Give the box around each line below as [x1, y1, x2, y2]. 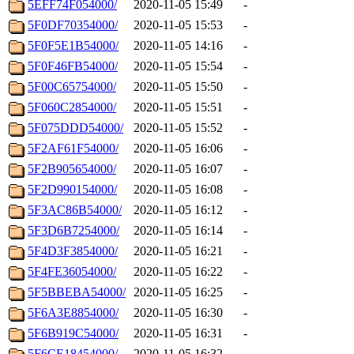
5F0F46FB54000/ [28, 59, 118, 73]
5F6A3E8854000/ [28, 306, 119, 320]
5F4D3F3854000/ [28, 244, 118, 258]
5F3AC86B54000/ [28, 203, 122, 217]
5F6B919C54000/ [28, 326, 119, 341]
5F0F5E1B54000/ [28, 39, 119, 53]
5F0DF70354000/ [28, 18, 118, 32]
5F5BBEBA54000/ [28, 285, 126, 299]
